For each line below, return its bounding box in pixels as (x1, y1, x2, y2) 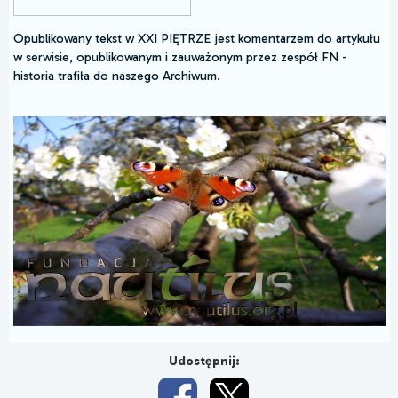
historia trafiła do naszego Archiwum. (13, 67, 220, 84)
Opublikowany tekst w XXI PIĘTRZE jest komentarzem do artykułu (13, 29, 380, 46)
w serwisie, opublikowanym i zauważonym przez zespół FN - (13, 48, 347, 65)
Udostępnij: (168, 353, 239, 370)
